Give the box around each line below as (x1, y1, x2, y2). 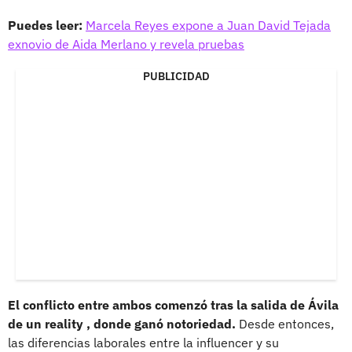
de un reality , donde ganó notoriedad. (8, 315, 236, 332)
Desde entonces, (236, 315, 334, 332)
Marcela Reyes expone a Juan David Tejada (86, 16, 331, 33)
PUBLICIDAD (142, 68, 210, 83)
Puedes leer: (8, 16, 86, 33)
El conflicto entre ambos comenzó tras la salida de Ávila (8, 296, 339, 313)
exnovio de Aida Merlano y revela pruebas (8, 35, 244, 52)
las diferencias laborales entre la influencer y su (8, 334, 279, 350)
